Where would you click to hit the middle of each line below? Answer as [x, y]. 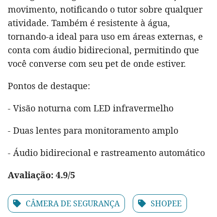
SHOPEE [166, 204]
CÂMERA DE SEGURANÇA [73, 204]
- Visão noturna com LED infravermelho [91, 108]
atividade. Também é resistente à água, [89, 23]
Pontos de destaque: [49, 86]
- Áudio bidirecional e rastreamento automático [106, 153]
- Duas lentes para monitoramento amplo [93, 131]
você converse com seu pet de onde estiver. [97, 64]
